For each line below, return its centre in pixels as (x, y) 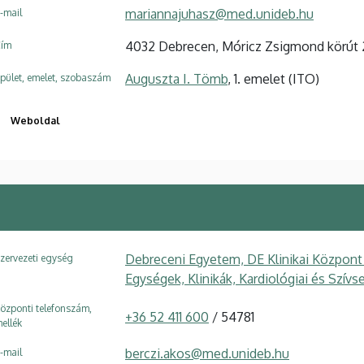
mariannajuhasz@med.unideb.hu (219, 13)
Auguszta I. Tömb (176, 78)
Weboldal (35, 120)
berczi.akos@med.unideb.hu (207, 353)
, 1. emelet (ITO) (273, 78)
